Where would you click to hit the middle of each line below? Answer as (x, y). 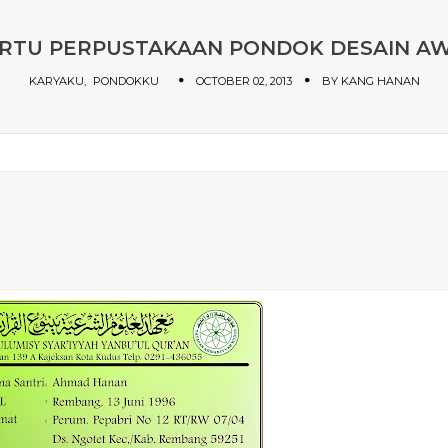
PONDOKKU (125, 81)
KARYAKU (56, 81)
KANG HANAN (380, 81)
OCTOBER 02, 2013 (243, 81)
